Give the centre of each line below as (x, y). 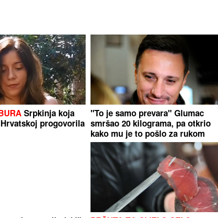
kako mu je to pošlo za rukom (148, 133)
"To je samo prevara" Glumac (147, 113)
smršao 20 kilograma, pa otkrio (151, 123)
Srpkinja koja (48, 113)
